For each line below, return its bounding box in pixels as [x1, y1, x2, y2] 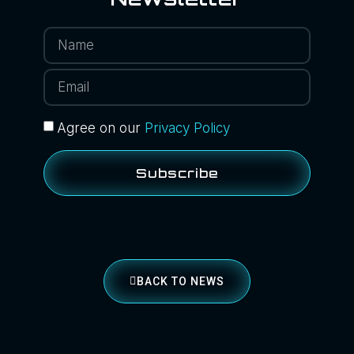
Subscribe [135, 165, 219, 182]
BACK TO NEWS [137, 275, 224, 288]
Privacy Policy [145, 120, 230, 137]
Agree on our [57, 120, 145, 137]
